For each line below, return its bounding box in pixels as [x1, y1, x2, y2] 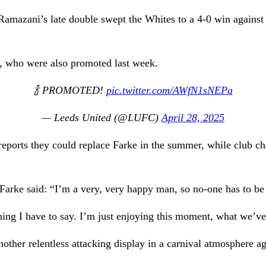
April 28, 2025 [161, 111, 224, 123]
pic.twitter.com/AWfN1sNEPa [106, 84, 233, 96]
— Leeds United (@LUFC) [42, 111, 161, 123]
